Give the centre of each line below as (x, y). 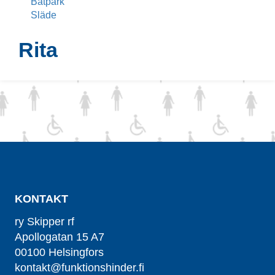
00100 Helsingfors (61, 252)
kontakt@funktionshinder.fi (79, 268)
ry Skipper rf (45, 222)
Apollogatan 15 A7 (61, 237)
